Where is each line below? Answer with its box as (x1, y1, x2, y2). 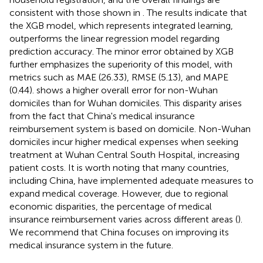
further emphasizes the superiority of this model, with (9, 59, 232, 70)
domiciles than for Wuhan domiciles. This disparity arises (9, 97, 242, 109)
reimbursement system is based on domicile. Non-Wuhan (9, 123, 251, 135)
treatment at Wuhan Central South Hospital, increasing (9, 149, 240, 161)
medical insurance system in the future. (9, 240, 173, 251)
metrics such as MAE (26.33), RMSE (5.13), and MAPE (9, 72, 228, 83)
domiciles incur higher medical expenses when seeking (9, 136, 238, 148)
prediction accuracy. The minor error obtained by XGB (9, 46, 234, 58)
